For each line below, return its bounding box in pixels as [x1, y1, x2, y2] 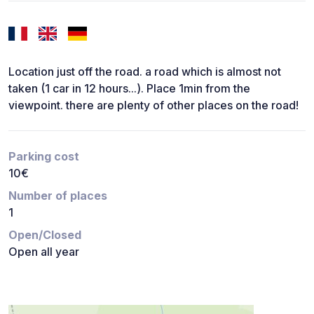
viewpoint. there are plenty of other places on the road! [8, 98, 299, 113]
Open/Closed [8, 228, 81, 243]
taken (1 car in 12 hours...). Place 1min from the [8, 81, 250, 96]
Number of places [8, 189, 107, 203]
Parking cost [8, 149, 79, 164]
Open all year [8, 245, 79, 259]
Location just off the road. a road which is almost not [8, 64, 281, 79]
